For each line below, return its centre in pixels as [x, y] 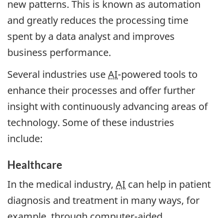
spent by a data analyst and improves [91, 36]
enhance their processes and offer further [101, 90]
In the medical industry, [62, 184]
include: [25, 138]
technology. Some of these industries [91, 122]
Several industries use [58, 74]
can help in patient [168, 184]
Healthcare [35, 164]
